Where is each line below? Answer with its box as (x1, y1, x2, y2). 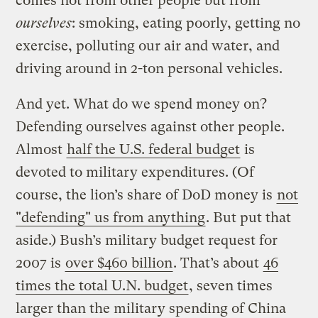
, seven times (189, 277, 273, 294)
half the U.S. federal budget (67, 141, 241, 158)
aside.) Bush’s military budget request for (16, 231, 278, 248)
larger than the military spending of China (16, 300, 287, 317)
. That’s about (173, 254, 263, 271)
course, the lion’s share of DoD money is (16, 186, 277, 203)
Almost (16, 141, 67, 158)
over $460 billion (65, 254, 173, 271)
